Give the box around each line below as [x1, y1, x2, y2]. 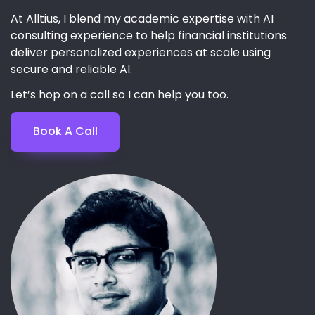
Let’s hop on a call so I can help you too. [11, 86, 229, 103]
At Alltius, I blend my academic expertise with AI [11, 10, 274, 27]
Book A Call [32, 123, 98, 140]
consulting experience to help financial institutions [11, 27, 287, 44]
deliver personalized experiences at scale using [11, 44, 271, 60]
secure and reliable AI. [11, 60, 132, 77]
